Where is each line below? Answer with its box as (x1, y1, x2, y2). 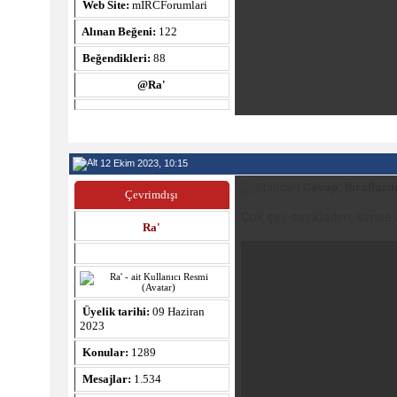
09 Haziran (149, 305, 205, 318)
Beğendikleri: (79, 51, 151, 65)
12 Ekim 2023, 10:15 (97, 157, 188, 168)
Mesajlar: (79, 372, 131, 385)
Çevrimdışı (125, 188, 178, 201)
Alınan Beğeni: (79, 25, 156, 38)
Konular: (79, 346, 128, 359)
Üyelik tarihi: (79, 305, 150, 318)
